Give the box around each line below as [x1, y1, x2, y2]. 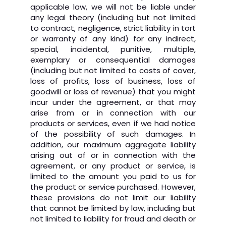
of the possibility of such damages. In [30, 129, 196, 139]
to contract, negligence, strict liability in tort [30, 23, 196, 33]
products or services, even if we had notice [30, 118, 196, 129]
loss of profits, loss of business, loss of [30, 76, 196, 86]
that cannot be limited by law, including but [30, 203, 196, 213]
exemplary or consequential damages [30, 54, 196, 65]
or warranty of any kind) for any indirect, [30, 33, 196, 44]
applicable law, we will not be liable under [30, 2, 196, 12]
